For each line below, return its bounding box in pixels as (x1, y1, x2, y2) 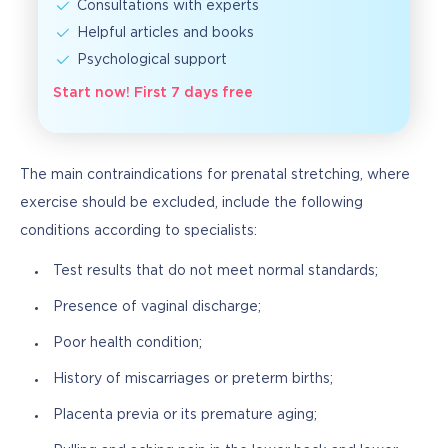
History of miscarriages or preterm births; (53, 373, 333, 386)
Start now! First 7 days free (53, 86, 253, 99)
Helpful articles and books (77, 26, 254, 39)
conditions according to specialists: (20, 224, 257, 237)
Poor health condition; (53, 337, 202, 350)
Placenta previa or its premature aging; (53, 409, 317, 422)
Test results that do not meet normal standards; (53, 265, 378, 278)
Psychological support (77, 53, 227, 66)
